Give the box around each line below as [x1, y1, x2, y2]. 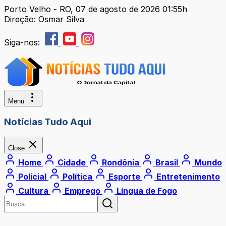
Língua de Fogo [115, 186, 177, 196]
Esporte [106, 172, 142, 182]
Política [61, 172, 94, 182]
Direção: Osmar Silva [4, 14, 84, 24]
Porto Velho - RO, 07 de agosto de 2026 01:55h [4, 4, 187, 14]
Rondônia [100, 157, 141, 168]
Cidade [55, 157, 88, 168]
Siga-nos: [4, 37, 42, 47]
